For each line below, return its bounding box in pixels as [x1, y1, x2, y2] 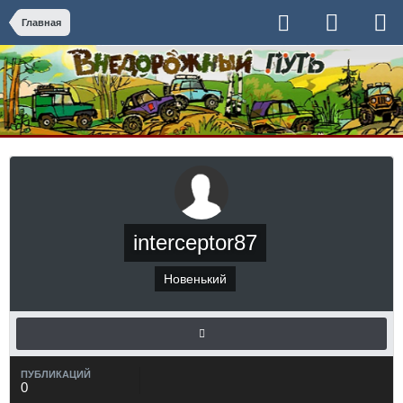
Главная [22, 17, 61, 28]
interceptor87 [132, 230, 257, 255]
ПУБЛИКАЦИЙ [21, 367, 91, 381]
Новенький [163, 272, 227, 286]
